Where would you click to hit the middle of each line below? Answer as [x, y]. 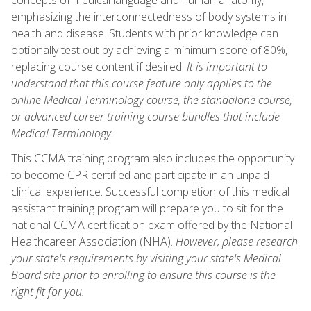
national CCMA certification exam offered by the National [152, 225]
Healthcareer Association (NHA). [93, 241]
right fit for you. [48, 291]
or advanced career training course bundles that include [145, 116]
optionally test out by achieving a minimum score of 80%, [149, 50]
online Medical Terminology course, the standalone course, [152, 100]
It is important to [227, 66]
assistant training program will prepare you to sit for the [147, 208]
